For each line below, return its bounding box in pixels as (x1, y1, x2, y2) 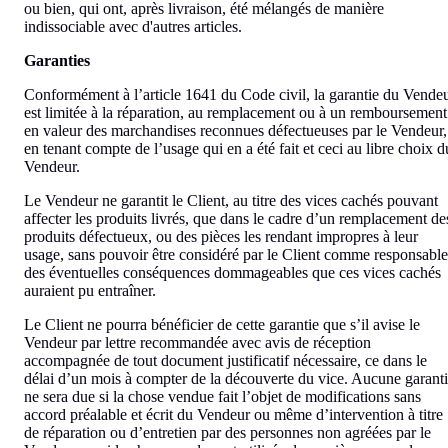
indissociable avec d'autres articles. (24, 17, 242, 35)
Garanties (24, 51, 90, 69)
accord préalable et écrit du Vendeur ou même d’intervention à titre (24, 405, 443, 423)
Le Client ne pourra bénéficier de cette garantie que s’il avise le (24, 315, 420, 333)
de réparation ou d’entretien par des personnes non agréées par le (24, 423, 431, 441)
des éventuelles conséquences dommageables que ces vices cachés (24, 263, 441, 281)
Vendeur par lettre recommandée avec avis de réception (24, 333, 371, 351)
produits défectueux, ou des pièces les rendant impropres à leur (24, 227, 418, 245)
